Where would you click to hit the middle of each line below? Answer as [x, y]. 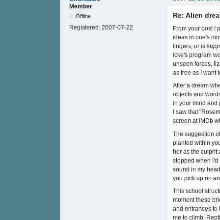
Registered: [85, 27]
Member [81, 6]
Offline [83, 16]
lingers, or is [190, 46]
